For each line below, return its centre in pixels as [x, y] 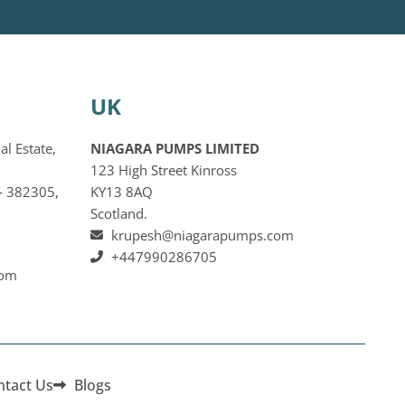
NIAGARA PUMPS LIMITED [175, 148]
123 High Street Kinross [164, 170]
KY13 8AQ [122, 191]
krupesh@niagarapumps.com [202, 235]
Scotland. [119, 213]
